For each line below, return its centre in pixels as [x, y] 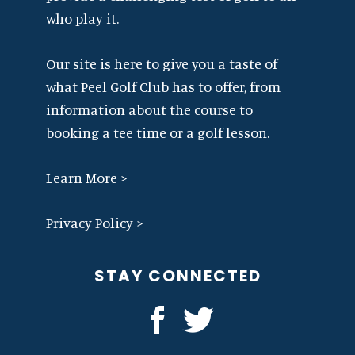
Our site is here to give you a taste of [162, 63]
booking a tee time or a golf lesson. [158, 132]
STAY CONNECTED [177, 275]
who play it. [83, 18]
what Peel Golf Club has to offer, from [164, 86]
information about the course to [150, 109]
